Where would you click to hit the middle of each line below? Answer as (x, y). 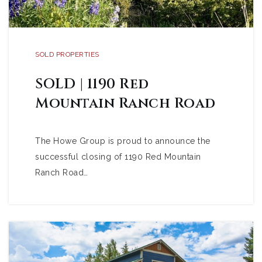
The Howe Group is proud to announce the (123, 141)
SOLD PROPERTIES (67, 54)
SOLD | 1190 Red (92, 84)
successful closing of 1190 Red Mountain (118, 157)
